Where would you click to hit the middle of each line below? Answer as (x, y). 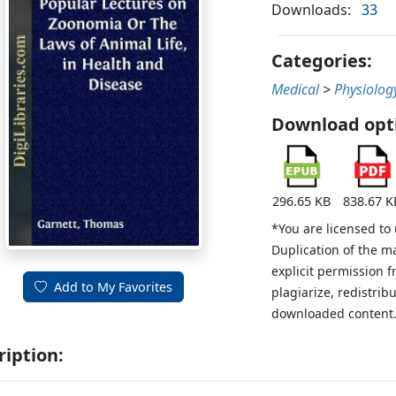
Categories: (322, 61)
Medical (296, 90)
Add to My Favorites (114, 287)
